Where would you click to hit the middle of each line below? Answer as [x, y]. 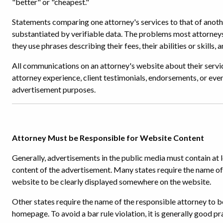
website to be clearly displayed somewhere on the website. [111, 181]
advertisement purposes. [54, 89]
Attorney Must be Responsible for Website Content [108, 137]
